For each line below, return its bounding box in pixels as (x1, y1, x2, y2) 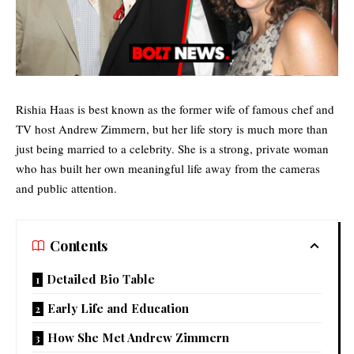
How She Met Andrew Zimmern (47, 329, 229, 345)
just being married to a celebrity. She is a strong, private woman (16, 140, 329, 156)
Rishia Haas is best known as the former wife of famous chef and (16, 100, 334, 117)
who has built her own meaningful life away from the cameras (16, 160, 320, 176)
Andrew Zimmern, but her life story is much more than (55, 120, 328, 137)
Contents (50, 235, 108, 255)
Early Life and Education (47, 299, 189, 316)
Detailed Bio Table (47, 270, 155, 287)
